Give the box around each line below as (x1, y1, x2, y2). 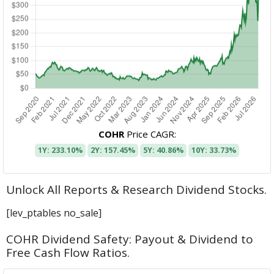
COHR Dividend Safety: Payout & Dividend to (6, 231, 254, 248)
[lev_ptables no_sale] (6, 206, 102, 220)
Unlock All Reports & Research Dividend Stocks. (6, 182, 267, 198)
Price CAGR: (124, 128, 176, 141)
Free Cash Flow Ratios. (6, 245, 130, 261)
